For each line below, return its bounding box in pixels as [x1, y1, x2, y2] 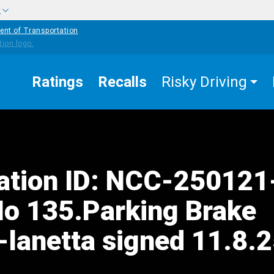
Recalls [98, 73, 147, 91]
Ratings [32, 73, 83, 91]
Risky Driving [161, 73, 247, 91]
